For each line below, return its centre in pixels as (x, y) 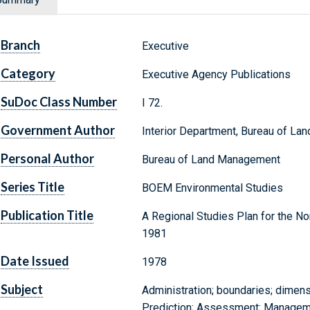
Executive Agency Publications (216, 75)
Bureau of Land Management (211, 160)
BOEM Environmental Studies (212, 188)
